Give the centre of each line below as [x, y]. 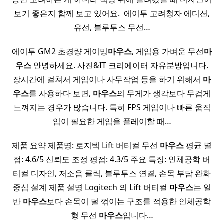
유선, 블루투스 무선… [112, 28]
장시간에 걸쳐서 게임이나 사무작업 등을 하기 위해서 [108, 80]
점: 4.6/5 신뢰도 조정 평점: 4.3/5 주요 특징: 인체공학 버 [112, 160]
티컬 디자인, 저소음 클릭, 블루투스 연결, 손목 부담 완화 [112, 174]
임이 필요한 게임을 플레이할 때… [112, 122]
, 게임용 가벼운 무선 [168, 52]
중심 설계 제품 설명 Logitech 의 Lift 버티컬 [91, 188]
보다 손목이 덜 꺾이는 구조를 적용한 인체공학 [129, 202]
